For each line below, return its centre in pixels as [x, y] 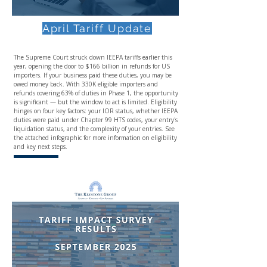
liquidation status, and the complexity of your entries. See [94, 129]
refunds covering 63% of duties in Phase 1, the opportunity [96, 93]
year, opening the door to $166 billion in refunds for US [92, 66]
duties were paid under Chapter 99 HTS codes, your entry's [96, 120]
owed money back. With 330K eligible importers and [86, 84]
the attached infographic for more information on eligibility [95, 138]
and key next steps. [41, 147]
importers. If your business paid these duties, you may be [93, 75]
